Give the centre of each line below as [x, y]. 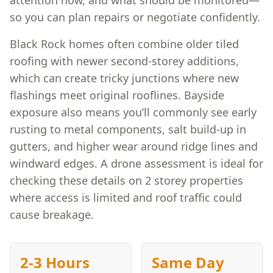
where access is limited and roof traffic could [126, 197]
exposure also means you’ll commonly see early [133, 112]
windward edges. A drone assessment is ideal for [136, 163]
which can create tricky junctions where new [124, 78]
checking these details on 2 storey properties [126, 180]
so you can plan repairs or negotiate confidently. [135, 17]
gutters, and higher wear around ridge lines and [134, 146]
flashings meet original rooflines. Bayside [117, 95]
